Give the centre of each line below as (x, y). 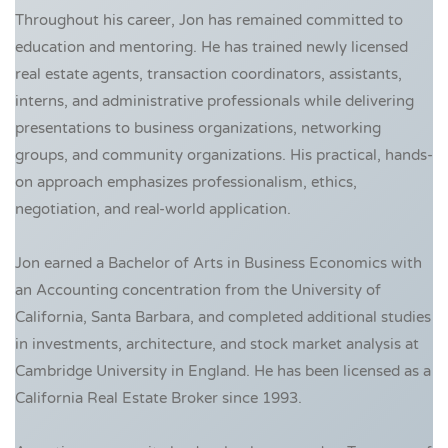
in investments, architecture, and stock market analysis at (217, 344)
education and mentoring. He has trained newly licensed (211, 47)
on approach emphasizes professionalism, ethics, (186, 182)
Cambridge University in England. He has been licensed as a (223, 371)
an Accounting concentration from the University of (198, 290)
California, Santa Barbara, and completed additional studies (223, 317)
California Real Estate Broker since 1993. (158, 398)
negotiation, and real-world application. (153, 209)
